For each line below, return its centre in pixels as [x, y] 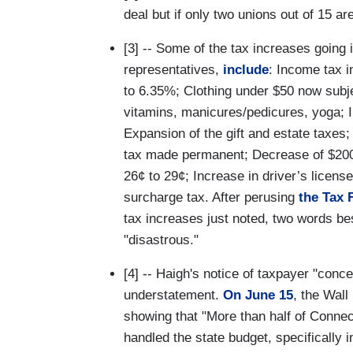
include [246, 69]
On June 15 [258, 295]
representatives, [173, 69]
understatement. [173, 295]
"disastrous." [161, 240]
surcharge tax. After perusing [211, 197]
